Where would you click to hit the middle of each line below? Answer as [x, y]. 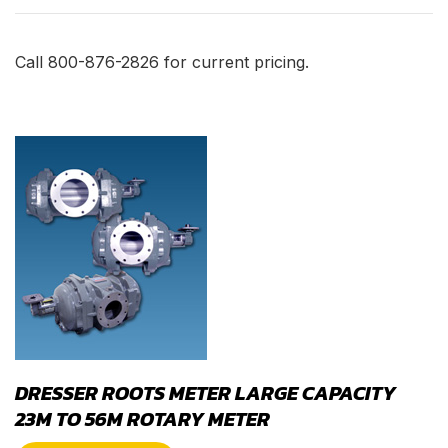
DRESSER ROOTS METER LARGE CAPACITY [205, 392]
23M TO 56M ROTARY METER [142, 418]
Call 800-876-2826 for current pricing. [162, 61]
